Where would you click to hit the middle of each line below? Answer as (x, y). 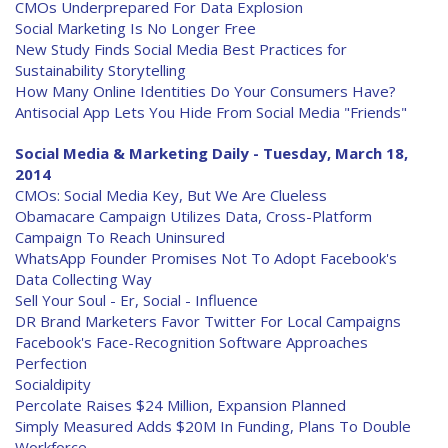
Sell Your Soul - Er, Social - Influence (136, 300)
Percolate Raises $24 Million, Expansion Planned (180, 405)
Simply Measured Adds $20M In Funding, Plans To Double (213, 426)
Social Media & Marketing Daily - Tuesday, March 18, (211, 153)
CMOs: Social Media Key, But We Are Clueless (171, 195)
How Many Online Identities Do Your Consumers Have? (205, 91)
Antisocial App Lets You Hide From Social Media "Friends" (211, 112)
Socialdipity (53, 384)
